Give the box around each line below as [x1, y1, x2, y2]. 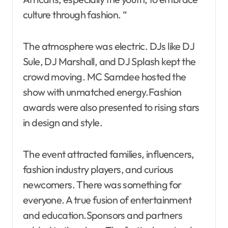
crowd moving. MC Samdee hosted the [23, 70, 186, 83]
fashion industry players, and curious [23, 162, 174, 176]
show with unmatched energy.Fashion [23, 85, 182, 98]
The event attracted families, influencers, [23, 147, 194, 160]
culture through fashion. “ [23, 8, 127, 21]
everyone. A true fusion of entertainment [23, 193, 191, 206]
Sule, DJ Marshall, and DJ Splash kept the [23, 54, 196, 68]
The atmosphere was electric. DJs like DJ [23, 39, 194, 52]
